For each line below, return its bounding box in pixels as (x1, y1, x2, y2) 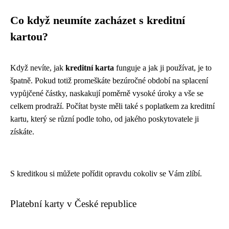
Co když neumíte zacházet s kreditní (10, 14, 185, 27)
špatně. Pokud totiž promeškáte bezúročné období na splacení (10, 76, 208, 85)
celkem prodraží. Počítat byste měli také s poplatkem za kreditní (10, 102, 215, 111)
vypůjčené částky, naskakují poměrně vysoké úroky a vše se (10, 89, 203, 98)
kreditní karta (65, 63, 114, 73)
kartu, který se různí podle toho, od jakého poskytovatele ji (10, 114, 199, 124)
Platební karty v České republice (10, 198, 136, 210)
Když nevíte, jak (10, 63, 65, 73)
